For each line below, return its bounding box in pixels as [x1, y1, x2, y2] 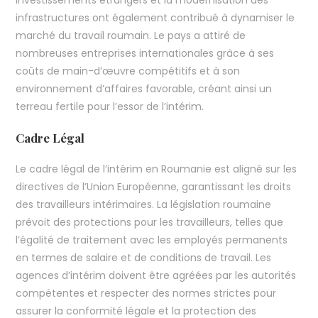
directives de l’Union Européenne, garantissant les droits [16, 180, 292, 194]
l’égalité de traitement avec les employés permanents [16, 233, 288, 248]
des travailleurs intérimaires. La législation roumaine [16, 197, 272, 212]
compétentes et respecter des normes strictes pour [16, 286, 277, 301]
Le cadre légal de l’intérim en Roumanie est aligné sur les [16, 162, 297, 177]
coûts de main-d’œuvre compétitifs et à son [16, 64, 241, 79]
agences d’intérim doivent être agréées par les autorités [16, 268, 297, 283]
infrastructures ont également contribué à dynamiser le [16, 11, 295, 26]
